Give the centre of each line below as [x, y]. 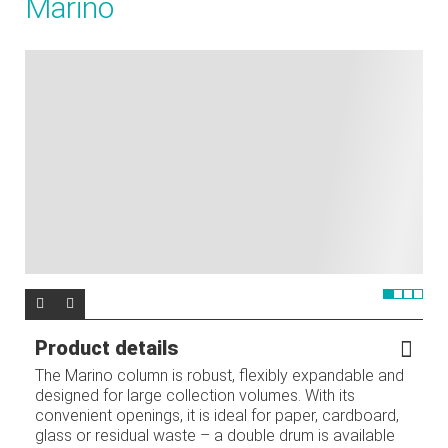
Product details [106, 348]
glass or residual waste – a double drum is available [215, 436]
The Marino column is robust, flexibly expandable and [219, 376]
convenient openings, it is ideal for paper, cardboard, [217, 416]
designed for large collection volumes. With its [195, 396]
